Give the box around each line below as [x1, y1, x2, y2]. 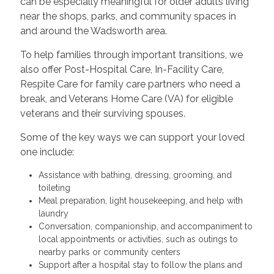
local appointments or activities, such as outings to [38, 234, 238, 245]
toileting [38, 183, 75, 193]
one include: [20, 146, 74, 158]
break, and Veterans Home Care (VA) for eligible [20, 93, 233, 105]
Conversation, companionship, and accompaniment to [38, 221, 253, 232]
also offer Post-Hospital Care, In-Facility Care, [20, 64, 224, 76]
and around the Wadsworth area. [20, 25, 167, 37]
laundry [38, 209, 73, 219]
